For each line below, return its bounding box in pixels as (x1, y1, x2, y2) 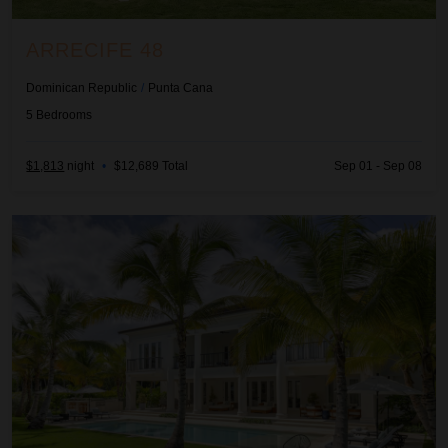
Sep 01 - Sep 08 (333, 159, 422, 174)
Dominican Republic (26, 80, 138, 95)
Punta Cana (148, 80, 214, 95)
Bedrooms (36, 107, 93, 122)
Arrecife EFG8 (11, 217, 112, 235)
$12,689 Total (114, 159, 189, 174)
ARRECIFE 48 (26, 39, 165, 62)
